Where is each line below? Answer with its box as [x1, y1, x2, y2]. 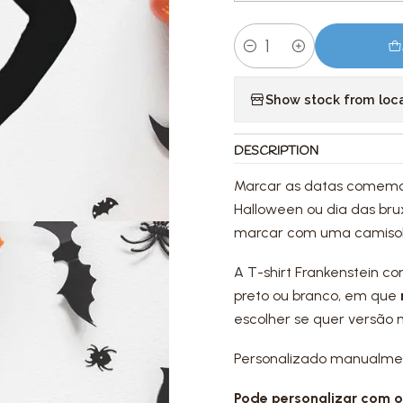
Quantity [234, 48, 287, 65]
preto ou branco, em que [234, 287, 400, 304]
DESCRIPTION [234, 143, 318, 159]
